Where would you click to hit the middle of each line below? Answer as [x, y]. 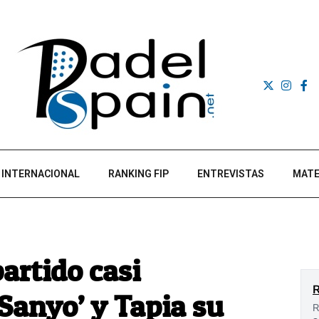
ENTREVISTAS [231, 174]
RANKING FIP [138, 174]
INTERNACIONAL [41, 174]
